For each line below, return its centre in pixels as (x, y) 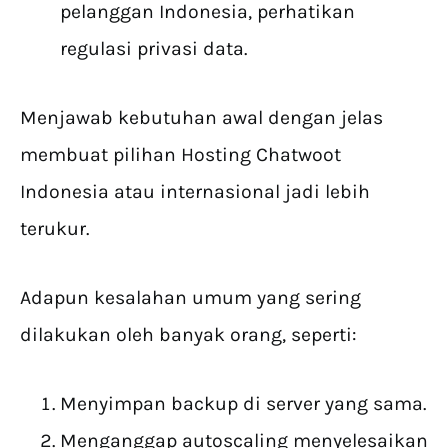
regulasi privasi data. (153, 49)
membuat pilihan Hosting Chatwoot (180, 155)
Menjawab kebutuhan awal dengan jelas (201, 118)
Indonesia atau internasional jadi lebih (195, 192)
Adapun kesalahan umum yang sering (190, 298)
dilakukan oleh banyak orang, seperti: (188, 335)
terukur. (54, 229)
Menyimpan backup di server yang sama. (243, 404)
